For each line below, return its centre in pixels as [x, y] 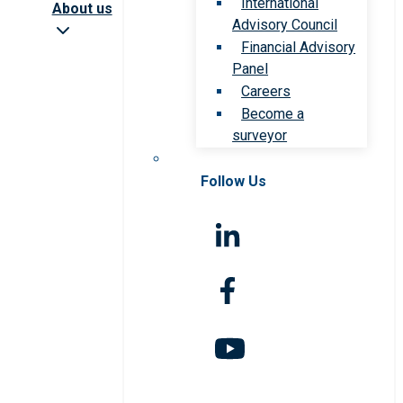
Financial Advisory [299, 47]
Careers [266, 91]
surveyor [260, 135]
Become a [273, 113]
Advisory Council [285, 24]
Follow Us [234, 181]
